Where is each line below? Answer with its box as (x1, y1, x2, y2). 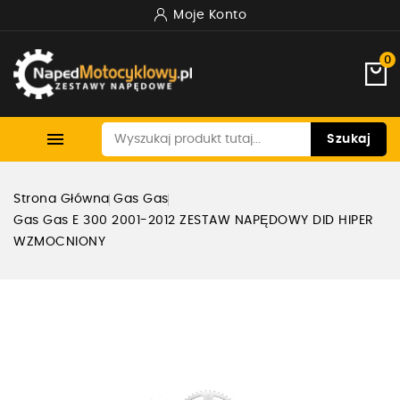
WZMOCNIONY (13, 236, 105, 249)
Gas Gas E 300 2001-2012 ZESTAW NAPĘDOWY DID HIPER (13, 214, 374, 228)
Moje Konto (173, 9, 247, 21)
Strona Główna (13, 193, 110, 206)
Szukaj (327, 133, 371, 146)
